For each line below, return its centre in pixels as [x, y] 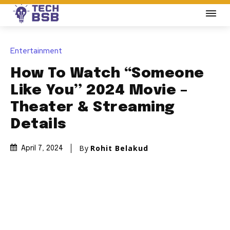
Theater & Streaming [93, 108]
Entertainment [36, 51]
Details [39, 125]
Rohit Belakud [119, 148]
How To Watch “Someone [107, 74]
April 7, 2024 [42, 149]
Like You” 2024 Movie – [99, 91]
